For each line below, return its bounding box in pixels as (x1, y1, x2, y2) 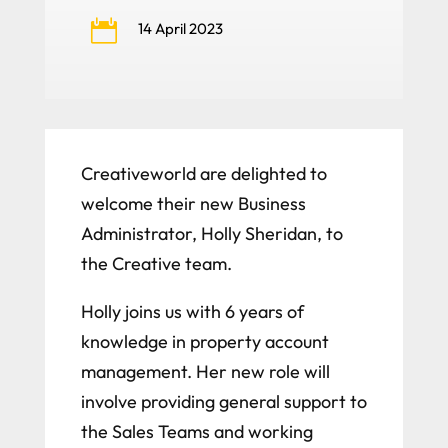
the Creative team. (80, 252, 232, 276)
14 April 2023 (137, 19, 223, 39)
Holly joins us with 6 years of (80, 300, 304, 324)
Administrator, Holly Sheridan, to (80, 222, 343, 246)
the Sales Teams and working (80, 420, 313, 444)
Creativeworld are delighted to (80, 162, 327, 186)
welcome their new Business (80, 192, 306, 216)
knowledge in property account (80, 330, 329, 354)
